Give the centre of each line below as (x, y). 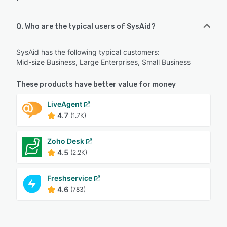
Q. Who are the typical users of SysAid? (86, 26)
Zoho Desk (66, 141)
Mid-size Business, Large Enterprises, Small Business (103, 62)
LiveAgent (65, 104)
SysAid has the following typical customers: (88, 52)
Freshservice (70, 178)
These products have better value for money (96, 84)
